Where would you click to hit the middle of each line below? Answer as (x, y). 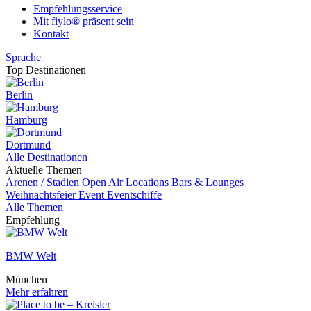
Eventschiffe (134, 195)
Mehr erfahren (37, 292)
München (26, 279)
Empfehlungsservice (78, 9)
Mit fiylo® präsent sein (84, 21)
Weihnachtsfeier (42, 195)
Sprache (23, 57)
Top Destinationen (46, 70)
